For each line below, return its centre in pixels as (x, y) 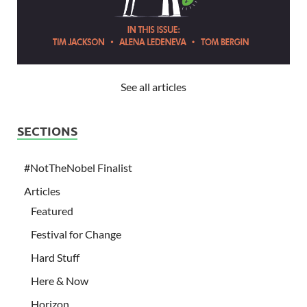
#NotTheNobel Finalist (78, 167)
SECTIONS (47, 130)
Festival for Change (76, 234)
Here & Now (60, 280)
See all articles (153, 86)
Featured (52, 210)
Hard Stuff (55, 257)
